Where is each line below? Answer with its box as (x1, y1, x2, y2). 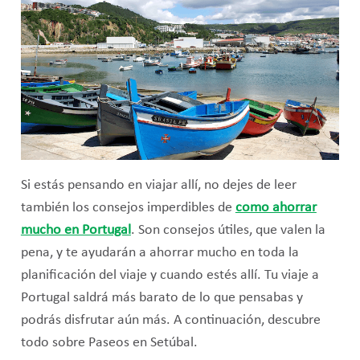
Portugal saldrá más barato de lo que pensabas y (20, 290, 303, 305)
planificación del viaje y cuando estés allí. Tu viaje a (20, 268, 319, 282)
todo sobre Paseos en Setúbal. (20, 335, 198, 350)
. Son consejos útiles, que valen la (130, 223, 325, 237)
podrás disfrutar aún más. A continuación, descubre (20, 313, 321, 327)
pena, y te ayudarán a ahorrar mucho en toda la (20, 245, 299, 260)
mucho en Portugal (20, 223, 131, 237)
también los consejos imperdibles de (20, 200, 235, 215)
